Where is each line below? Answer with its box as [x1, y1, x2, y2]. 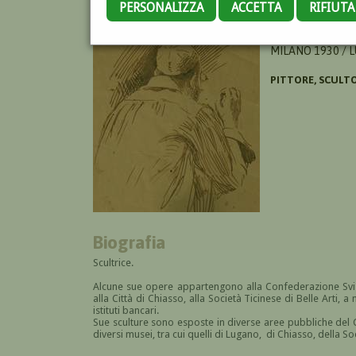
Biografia [93, 230, 166, 253]
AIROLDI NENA [270, 29, 341, 42]
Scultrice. [93, 256, 133, 269]
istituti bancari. [93, 304, 159, 316]
